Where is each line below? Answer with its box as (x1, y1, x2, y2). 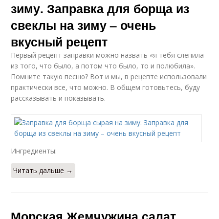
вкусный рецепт (11, 33, 108, 51)
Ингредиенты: (11, 146, 57, 156)
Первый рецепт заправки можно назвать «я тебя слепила (11, 50, 204, 60)
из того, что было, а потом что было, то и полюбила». (11, 61, 196, 71)
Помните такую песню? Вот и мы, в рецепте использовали (11, 72, 207, 82)
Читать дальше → (13, 166, 73, 175)
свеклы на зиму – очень (11, 16, 156, 34)
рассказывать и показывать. (11, 93, 106, 103)
